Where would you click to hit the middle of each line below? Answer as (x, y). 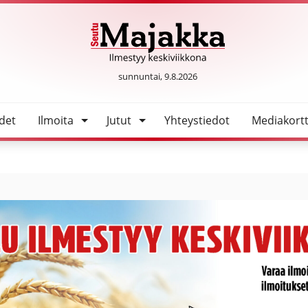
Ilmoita (55, 120)
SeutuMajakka (193, 71)
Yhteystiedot (197, 120)
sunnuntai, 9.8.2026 (158, 76)
